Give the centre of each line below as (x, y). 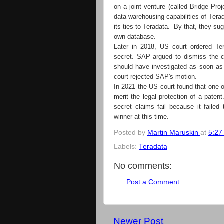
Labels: (126, 146)
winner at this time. (141, 117)
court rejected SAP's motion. (155, 77)
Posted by (131, 132)
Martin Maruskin (173, 132)
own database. (135, 37)
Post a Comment (153, 182)
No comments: (143, 166)
